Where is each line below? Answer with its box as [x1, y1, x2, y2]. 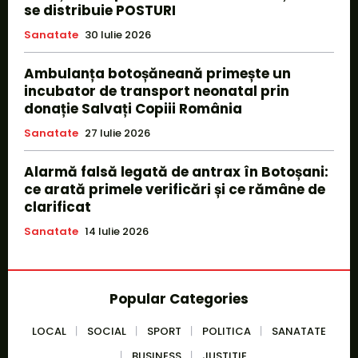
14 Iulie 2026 [85, 223, 149, 239]
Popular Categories [109, 288, 249, 308]
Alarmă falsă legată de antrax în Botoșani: [24, 161, 328, 181]
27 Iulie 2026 [85, 125, 150, 141]
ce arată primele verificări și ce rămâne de [24, 179, 325, 199]
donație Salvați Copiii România [24, 98, 242, 118]
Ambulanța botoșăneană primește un [24, 63, 291, 83]
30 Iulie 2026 [85, 26, 151, 42]
